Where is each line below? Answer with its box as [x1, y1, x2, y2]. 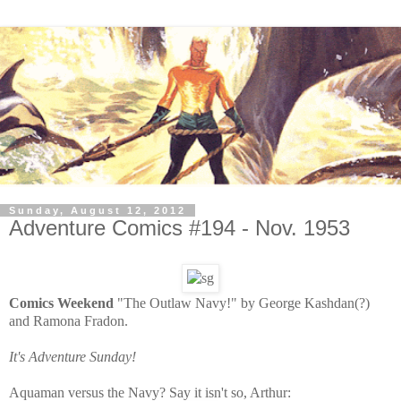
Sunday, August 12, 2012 [9, 205, 186, 217]
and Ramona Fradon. [9, 312, 128, 328]
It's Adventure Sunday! [9, 348, 136, 364]
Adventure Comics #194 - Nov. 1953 [9, 216, 350, 241]
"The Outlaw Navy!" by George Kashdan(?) [117, 294, 370, 311]
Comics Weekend [9, 294, 114, 311]
